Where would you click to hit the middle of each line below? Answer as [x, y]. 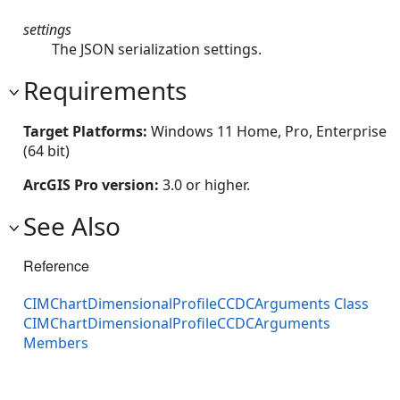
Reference [56, 265]
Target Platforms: [87, 131]
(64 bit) [46, 150]
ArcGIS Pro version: [93, 184]
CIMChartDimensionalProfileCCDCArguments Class [196, 303]
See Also [72, 225]
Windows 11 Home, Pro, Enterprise [269, 131]
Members [56, 342]
